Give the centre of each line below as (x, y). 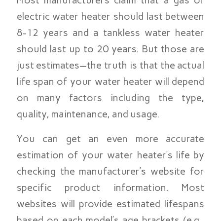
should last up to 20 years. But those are (110, 49)
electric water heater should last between (110, 17)
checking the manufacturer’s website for (110, 171)
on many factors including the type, (110, 98)
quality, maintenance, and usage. (88, 114)
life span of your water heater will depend (110, 82)
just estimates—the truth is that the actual (110, 65)
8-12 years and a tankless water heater (110, 33)
